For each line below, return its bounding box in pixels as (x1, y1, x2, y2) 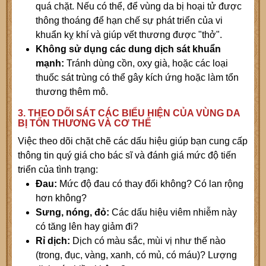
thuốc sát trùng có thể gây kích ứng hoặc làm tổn (36, 72, 239, 83)
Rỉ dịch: (36, 236, 72, 246)
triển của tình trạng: (18, 164, 98, 175)
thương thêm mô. (36, 87, 108, 97)
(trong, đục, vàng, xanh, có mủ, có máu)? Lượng (36, 250, 237, 261)
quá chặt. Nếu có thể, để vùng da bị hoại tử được (36, 1, 242, 12)
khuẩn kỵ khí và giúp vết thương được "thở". (36, 30, 222, 40)
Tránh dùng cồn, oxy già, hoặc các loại (66, 58, 228, 69)
